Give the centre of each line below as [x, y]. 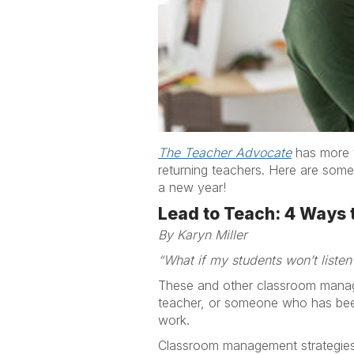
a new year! [192, 187]
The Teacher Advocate [225, 153]
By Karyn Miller [203, 235]
